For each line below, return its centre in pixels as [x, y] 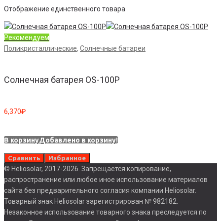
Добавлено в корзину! [78, 140]
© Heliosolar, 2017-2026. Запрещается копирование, [88, 168]
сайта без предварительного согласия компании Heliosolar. [100, 190]
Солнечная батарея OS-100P [62, 79]
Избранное [67, 158]
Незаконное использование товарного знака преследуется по [105, 212]
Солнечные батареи [113, 48]
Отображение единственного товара [65, 9]
